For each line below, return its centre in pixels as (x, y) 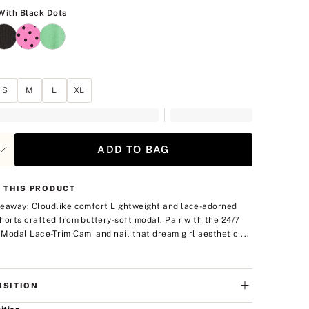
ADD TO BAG (133, 149)
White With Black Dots (112, 11)
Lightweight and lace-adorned (174, 206)
